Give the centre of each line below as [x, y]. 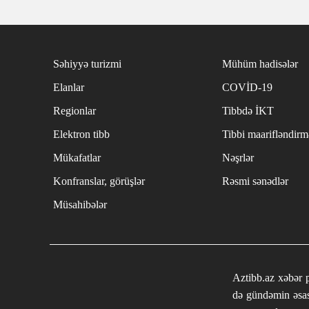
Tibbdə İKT [248, 110]
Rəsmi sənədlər [255, 181]
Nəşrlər [238, 157]
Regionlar [74, 110]
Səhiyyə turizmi [87, 63]
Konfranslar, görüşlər [99, 181]
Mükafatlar [77, 157]
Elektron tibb [81, 134]
